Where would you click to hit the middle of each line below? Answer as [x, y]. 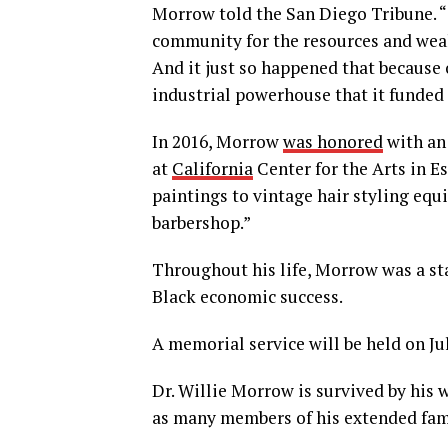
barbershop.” [201, 222]
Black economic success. [247, 296]
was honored [333, 141]
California [212, 168]
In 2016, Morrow [217, 141]
